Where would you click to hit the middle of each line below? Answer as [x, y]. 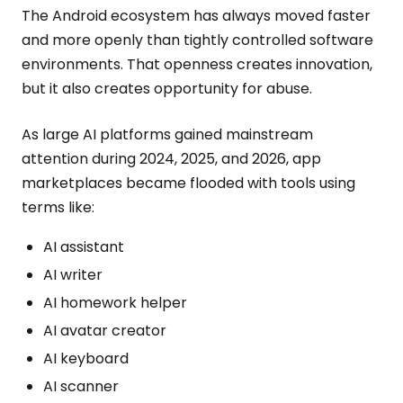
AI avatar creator [105, 331]
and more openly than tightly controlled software [197, 40]
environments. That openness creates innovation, [197, 64]
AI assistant [84, 247]
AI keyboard [86, 358]
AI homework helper [115, 303]
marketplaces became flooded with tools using [188, 183]
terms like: [58, 207]
